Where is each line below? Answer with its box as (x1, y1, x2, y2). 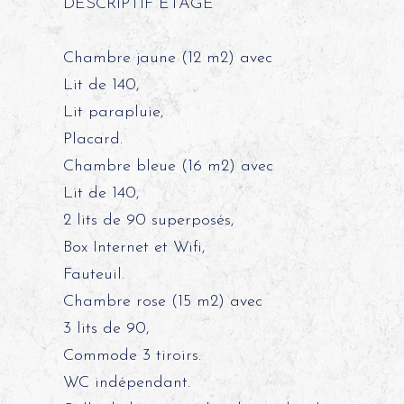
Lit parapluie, (62, 104, 164, 121)
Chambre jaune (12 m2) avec (62, 50, 272, 67)
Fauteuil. (62, 266, 124, 283)
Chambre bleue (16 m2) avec (62, 158, 273, 175)
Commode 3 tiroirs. (62, 347, 201, 364)
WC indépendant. (62, 374, 190, 391)
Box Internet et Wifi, (62, 239, 206, 256)
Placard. (62, 131, 123, 148)
